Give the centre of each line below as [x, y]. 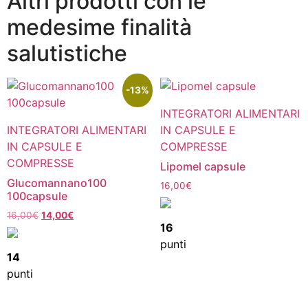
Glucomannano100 [57, 183]
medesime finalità [99, 27]
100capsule [37, 196]
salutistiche [67, 54]
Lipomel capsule [202, 167]
